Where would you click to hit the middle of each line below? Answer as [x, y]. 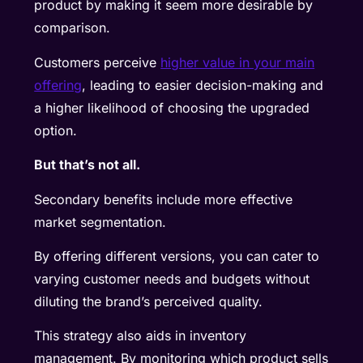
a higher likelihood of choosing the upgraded [172, 107]
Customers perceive [98, 62]
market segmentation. [100, 222]
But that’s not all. [88, 165]
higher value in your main [238, 62]
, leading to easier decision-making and [203, 85]
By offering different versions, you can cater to [177, 256]
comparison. [73, 28]
